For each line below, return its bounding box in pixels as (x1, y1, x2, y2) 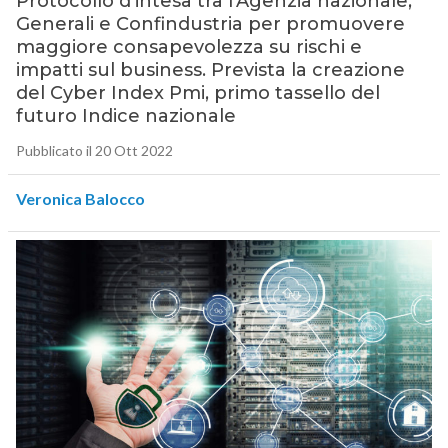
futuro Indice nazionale (15, 105, 236, 128)
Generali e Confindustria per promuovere (15, 13, 405, 36)
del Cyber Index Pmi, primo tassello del (15, 82, 380, 105)
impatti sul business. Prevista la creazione (15, 59, 405, 82)
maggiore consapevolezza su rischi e (15, 36, 362, 59)
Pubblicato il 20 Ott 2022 (15, 142, 173, 160)
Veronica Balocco (15, 189, 145, 209)
